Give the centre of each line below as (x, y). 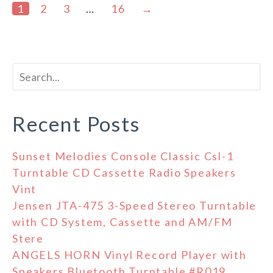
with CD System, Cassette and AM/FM (123, 222)
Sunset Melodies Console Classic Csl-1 (123, 156)
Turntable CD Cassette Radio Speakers (124, 173)
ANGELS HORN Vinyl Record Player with (129, 255)
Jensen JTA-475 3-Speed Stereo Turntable (135, 206)
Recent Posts (76, 124)
